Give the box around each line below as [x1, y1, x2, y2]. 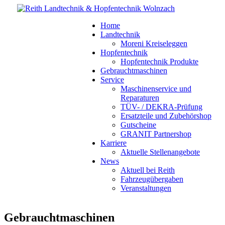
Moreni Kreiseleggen [121, 39, 187, 48]
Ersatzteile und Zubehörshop [121, 111, 211, 120]
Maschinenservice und [121, 84, 191, 93]
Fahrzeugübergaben [121, 175, 183, 183]
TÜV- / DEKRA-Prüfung [121, 102, 202, 111]
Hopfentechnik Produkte [121, 57, 198, 66]
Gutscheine [121, 121, 156, 129]
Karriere [100, 139, 127, 147]
